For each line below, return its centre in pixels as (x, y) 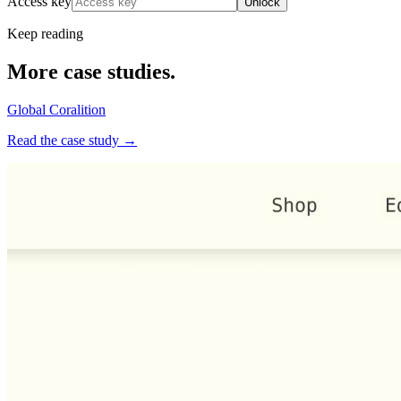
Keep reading (45, 34)
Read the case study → (72, 141)
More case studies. (91, 72)
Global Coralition (56, 110)
